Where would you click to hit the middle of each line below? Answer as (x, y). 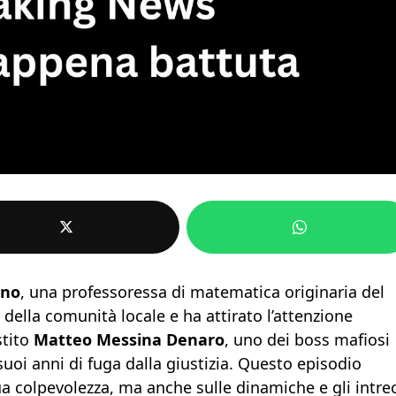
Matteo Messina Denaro (129, 340)
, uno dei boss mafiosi (307, 340)
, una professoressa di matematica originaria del (202, 292)
